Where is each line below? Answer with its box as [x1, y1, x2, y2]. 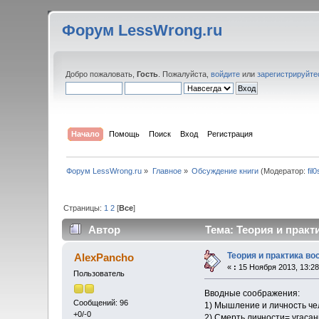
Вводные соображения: [204, 288, 300, 299]
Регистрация [206, 129, 253, 138]
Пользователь [73, 269, 125, 278]
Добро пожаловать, [66, 70, 137, 78]
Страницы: [63, 203, 105, 212]
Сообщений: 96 [73, 298, 129, 307]
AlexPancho [73, 251, 134, 264]
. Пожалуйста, [158, 70, 211, 78]
